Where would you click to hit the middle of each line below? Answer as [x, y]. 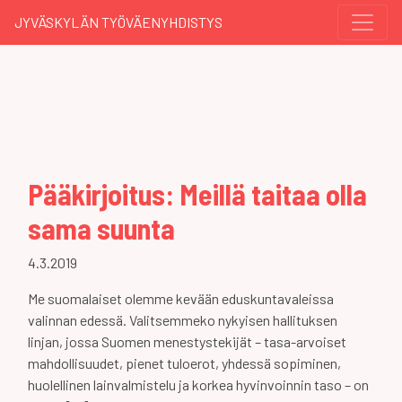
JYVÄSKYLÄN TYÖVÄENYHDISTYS [118, 22]
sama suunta [101, 228]
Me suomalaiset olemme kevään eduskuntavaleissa [181, 298]
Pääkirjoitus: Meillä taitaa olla [197, 194]
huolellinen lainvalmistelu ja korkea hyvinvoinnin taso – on [198, 385]
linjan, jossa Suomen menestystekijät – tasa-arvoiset [187, 341]
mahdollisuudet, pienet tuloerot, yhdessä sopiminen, [184, 363]
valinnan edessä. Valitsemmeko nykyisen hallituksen [183, 320]
